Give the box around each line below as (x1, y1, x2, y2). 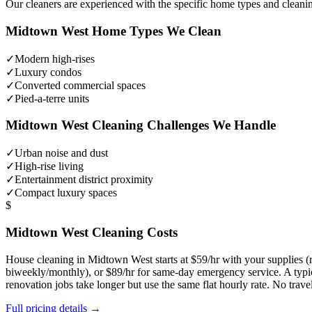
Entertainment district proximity (15, 173, 153, 186)
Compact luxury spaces (15, 187, 117, 199)
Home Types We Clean (88, 24, 221, 39)
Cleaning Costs (88, 224, 178, 240)
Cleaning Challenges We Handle (88, 118, 276, 133)
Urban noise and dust (15, 147, 108, 159)
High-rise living (15, 160, 84, 173)
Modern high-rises (15, 52, 95, 65)
